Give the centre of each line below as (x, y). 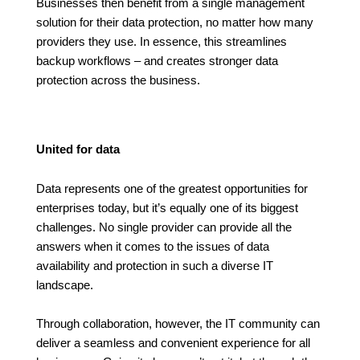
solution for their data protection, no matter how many (174, 23)
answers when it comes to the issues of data (152, 246)
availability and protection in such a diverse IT (154, 266)
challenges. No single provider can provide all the (164, 227)
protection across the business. (118, 81)
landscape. (64, 285)
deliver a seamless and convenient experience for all (173, 344)
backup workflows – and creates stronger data (157, 61)
